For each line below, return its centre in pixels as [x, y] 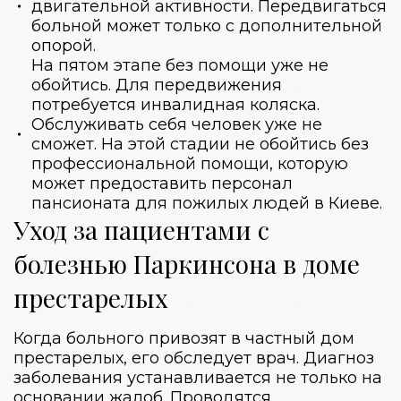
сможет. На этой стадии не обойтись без [200, 144]
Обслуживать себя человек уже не [177, 124]
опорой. [64, 45]
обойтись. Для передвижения [157, 85]
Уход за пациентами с [141, 229]
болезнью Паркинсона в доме [187, 263]
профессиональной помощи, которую [190, 163]
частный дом [300, 338]
